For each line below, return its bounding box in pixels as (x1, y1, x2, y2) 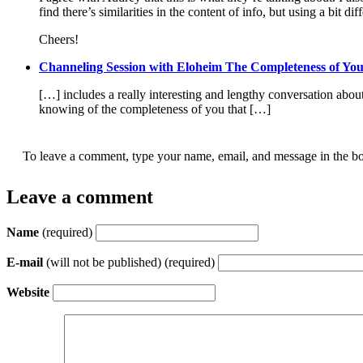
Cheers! (39, 32, 79, 47)
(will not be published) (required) (43, 255, 215, 270)
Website (6, 285, 49, 300)
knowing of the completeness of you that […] (39, 102, 271, 117)
